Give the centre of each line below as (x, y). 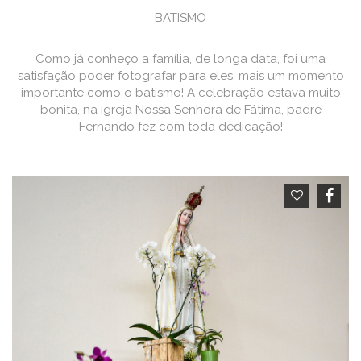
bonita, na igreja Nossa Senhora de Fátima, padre (180, 110)
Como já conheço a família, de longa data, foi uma (180, 59)
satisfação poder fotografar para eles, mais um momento (180, 76)
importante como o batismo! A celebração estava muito (180, 93)
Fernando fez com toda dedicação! (180, 127)
